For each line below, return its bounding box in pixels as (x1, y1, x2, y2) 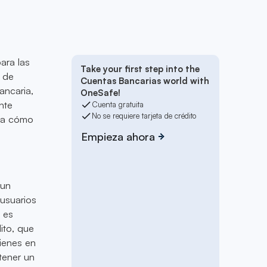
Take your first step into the (80, 63, 200, 75)
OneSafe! (80, 87, 121, 99)
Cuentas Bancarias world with (80, 75, 210, 87)
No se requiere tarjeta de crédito (91, 111, 196, 121)
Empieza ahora (81, 129, 156, 143)
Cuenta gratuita (91, 100, 144, 110)
